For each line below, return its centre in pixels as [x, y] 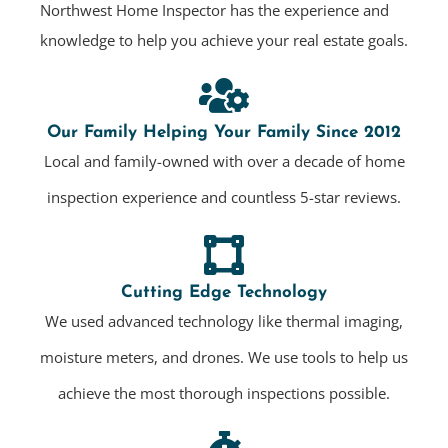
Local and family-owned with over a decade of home [224, 161]
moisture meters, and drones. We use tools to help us [224, 357]
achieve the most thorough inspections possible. [224, 393]
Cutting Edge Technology [224, 293]
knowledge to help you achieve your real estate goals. [224, 40]
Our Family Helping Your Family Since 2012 [224, 133]
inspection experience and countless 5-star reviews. [224, 197]
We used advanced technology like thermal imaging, [224, 321]
